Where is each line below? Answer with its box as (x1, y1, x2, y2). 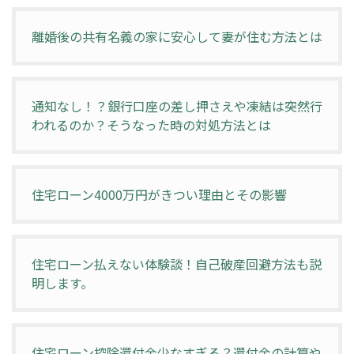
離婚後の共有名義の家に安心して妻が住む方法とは (32, 27, 322, 47)
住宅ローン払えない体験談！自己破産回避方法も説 (32, 254, 322, 274)
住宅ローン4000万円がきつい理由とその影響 (32, 185, 287, 205)
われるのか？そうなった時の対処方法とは (32, 115, 271, 135)
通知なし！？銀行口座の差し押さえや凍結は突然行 (32, 96, 322, 116)
